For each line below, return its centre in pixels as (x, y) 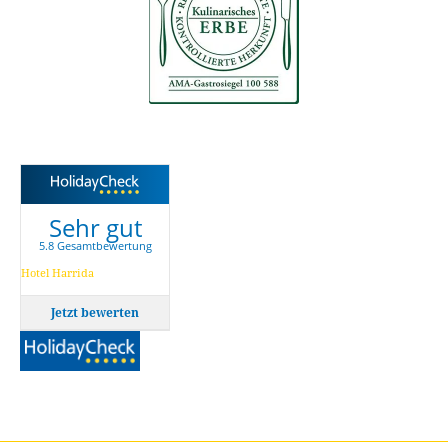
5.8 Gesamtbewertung (95, 245)
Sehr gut (95, 227)
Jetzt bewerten (95, 313)
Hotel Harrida (58, 272)
